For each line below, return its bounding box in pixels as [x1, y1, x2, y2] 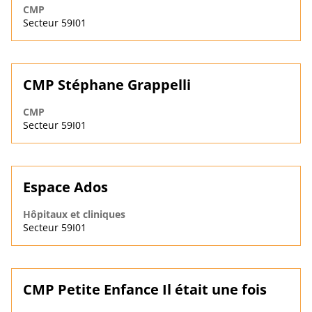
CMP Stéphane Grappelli [23, 75, 191, 95]
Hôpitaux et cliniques [23, 208, 125, 221]
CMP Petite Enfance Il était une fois [23, 280, 267, 299]
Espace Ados [23, 178, 108, 197]
